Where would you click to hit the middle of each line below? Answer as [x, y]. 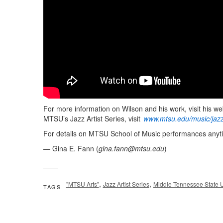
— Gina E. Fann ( [71, 148]
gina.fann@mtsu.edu [131, 148]
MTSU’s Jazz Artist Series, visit [93, 118]
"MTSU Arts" [82, 184]
